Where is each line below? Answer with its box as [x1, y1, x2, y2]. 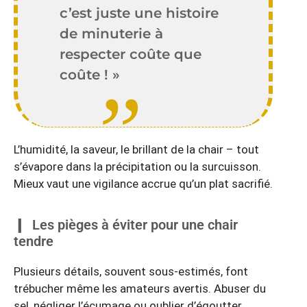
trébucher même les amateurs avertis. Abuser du [14, 282, 266, 296]
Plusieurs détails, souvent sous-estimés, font [14, 265, 248, 279]
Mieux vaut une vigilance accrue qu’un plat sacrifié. [14, 176, 273, 191]
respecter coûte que [60, 45, 202, 62]
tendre [14, 233, 53, 250]
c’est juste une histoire [60, 3, 219, 21]
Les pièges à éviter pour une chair [32, 217, 238, 234]
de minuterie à [60, 24, 164, 42]
